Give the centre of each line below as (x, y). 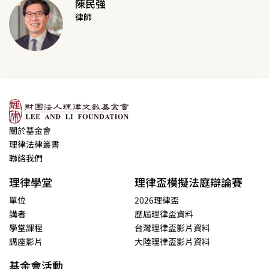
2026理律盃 (157, 200)
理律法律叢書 (34, 144)
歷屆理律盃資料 (164, 213)
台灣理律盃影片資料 (172, 227)
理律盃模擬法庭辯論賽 (189, 182)
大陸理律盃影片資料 (172, 241)
